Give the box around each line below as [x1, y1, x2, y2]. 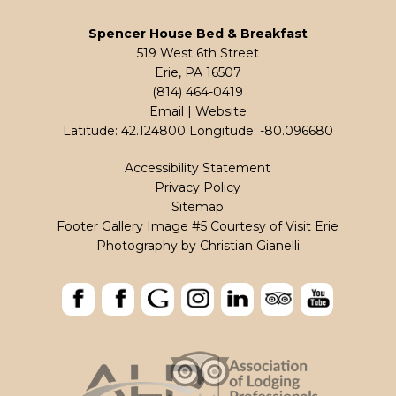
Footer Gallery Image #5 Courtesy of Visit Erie [57, 217, 339, 234]
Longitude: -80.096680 [188, 122, 333, 139]
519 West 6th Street [136, 44, 259, 61]
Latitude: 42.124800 [62, 122, 186, 139]
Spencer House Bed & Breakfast [88, 25, 308, 42]
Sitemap [171, 198, 225, 215]
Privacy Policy [155, 179, 241, 195]
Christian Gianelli [199, 237, 300, 254]
